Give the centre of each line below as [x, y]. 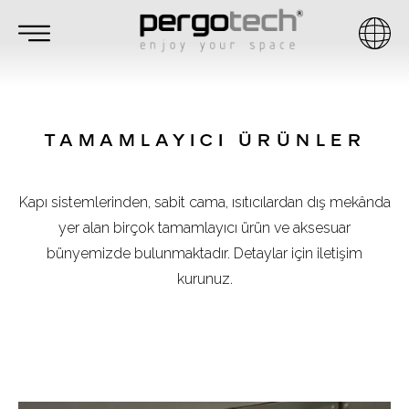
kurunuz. [204, 279]
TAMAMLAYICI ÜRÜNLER [204, 140]
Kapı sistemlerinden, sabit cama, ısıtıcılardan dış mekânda [204, 202]
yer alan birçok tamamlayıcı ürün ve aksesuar [204, 228]
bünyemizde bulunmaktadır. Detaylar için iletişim [204, 253]
